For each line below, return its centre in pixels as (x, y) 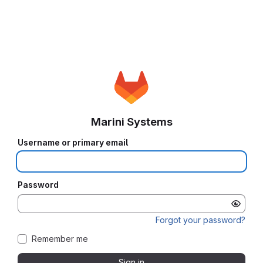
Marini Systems (131, 122)
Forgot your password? (200, 220)
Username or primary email (73, 142)
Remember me (60, 239)
